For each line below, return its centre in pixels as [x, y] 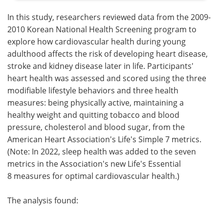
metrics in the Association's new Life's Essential [94, 163]
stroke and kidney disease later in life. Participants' [100, 66]
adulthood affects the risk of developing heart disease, [108, 53]
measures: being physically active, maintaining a [96, 102]
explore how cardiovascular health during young [97, 41]
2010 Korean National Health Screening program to [102, 29]
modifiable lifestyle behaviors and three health [93, 90]
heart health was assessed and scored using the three [107, 78]
